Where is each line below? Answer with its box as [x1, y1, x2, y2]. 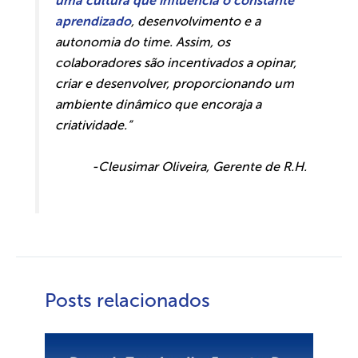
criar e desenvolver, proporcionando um [55, 76, 295, 92]
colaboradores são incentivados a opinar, [55, 55, 297, 71]
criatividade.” [55, 117, 133, 133]
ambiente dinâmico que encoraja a [55, 97, 262, 113]
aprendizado [55, 14, 132, 30]
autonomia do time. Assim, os [55, 34, 231, 50]
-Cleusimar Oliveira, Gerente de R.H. [91, 158, 307, 174]
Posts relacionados [45, 289, 211, 312]
